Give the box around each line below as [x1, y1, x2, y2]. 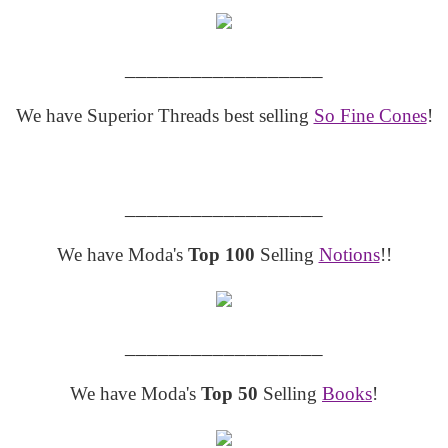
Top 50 [201, 382, 258, 404]
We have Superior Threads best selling [15, 104, 314, 126]
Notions [318, 243, 380, 265]
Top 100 [187, 243, 255, 265]
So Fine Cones [313, 104, 427, 126]
